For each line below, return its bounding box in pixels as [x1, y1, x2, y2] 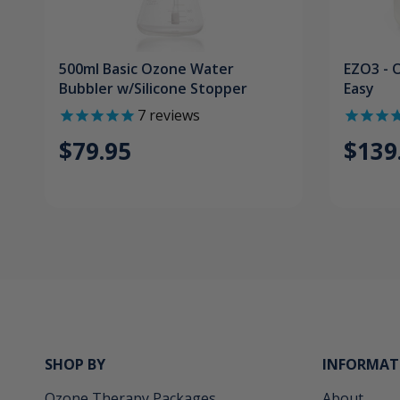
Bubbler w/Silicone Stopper [59, 79, 247, 99]
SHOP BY [45, 354, 105, 375]
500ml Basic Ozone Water [59, 59, 234, 79]
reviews [146, 105, 200, 126]
